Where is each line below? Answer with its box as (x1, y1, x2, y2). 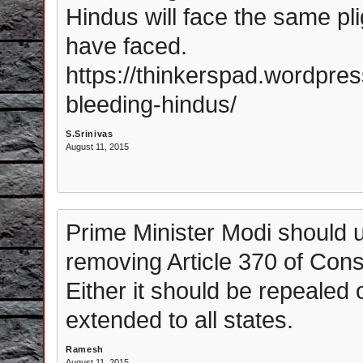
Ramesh (66, 344, 104, 354)
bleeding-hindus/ (66, 91, 237, 117)
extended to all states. (66, 306, 293, 333)
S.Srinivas (66, 129, 113, 139)
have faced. (66, 32, 187, 59)
